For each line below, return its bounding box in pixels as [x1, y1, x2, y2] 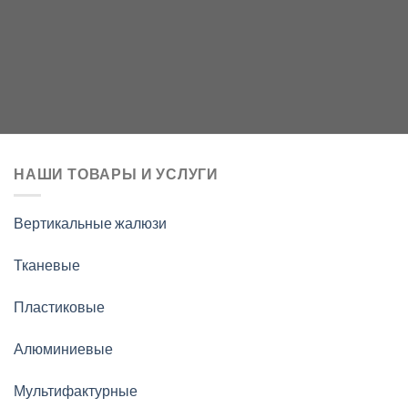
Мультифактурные [14, 381, 138, 399]
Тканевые [14, 256, 80, 274]
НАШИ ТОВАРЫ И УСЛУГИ [14, 164, 219, 182]
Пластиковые [14, 297, 105, 315]
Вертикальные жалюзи [14, 214, 167, 232]
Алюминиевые [14, 339, 113, 357]
